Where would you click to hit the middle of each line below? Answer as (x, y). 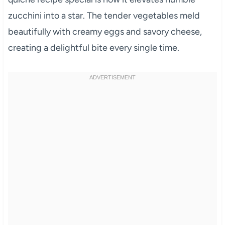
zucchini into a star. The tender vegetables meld (104, 15)
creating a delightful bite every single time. (93, 47)
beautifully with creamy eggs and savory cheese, (105, 31)
